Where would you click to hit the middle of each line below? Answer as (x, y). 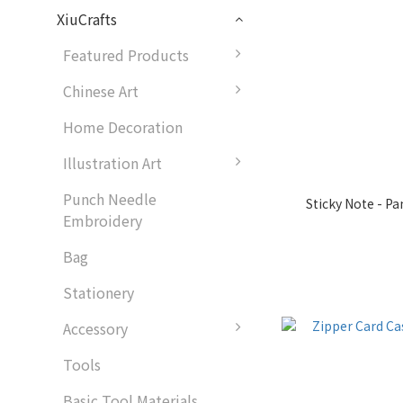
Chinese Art (101, 91)
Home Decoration (123, 127)
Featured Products (126, 55)
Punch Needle (110, 199)
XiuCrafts (87, 19)
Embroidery (103, 220)
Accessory (95, 328)
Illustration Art (112, 163)
